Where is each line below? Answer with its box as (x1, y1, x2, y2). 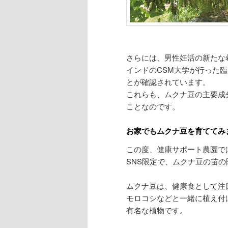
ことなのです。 (126, 100, 180, 111)
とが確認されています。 (126, 76, 210, 87)
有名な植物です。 (126, 205, 187, 216)
